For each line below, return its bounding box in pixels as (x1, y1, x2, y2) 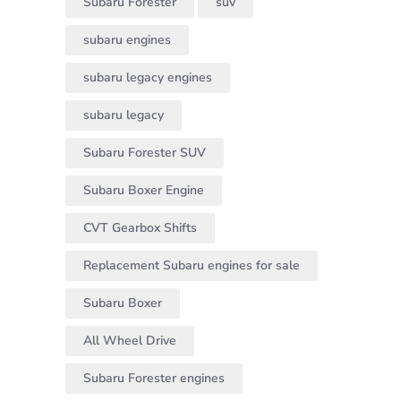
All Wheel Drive (83, 332, 176, 350)
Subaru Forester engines (83, 370, 225, 388)
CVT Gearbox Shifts (83, 219, 197, 237)
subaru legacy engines (83, 69, 212, 87)
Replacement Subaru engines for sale (83, 257, 300, 275)
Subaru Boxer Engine (83, 182, 204, 200)
